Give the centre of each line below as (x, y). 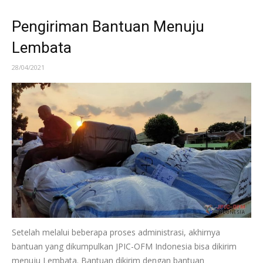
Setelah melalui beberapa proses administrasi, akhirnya (116, 232)
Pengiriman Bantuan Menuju (108, 26)
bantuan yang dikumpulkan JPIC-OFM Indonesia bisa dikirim (124, 246)
